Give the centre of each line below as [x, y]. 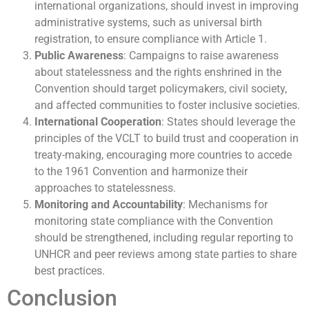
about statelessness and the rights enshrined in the [158, 72]
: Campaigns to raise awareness [201, 55]
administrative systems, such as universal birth [148, 22]
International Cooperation [98, 121]
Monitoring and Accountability [109, 204]
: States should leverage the [228, 121]
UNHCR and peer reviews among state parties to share [166, 254]
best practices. [70, 270]
